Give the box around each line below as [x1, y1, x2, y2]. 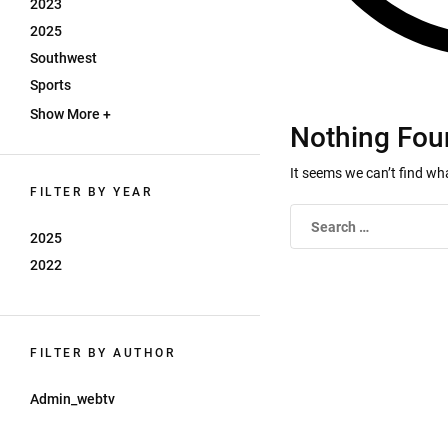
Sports [30, 77, 71, 93]
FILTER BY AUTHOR [30, 346, 175, 360]
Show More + [30, 106, 111, 122]
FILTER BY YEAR [30, 185, 152, 199]
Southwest [30, 50, 97, 66]
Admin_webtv [30, 391, 115, 407]
